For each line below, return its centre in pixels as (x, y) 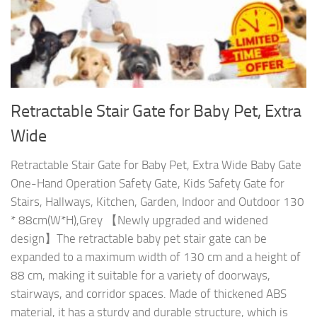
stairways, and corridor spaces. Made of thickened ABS (149, 294)
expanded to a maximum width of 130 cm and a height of (156, 257)
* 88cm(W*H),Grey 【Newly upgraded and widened (139, 220)
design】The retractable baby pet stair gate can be (139, 239)
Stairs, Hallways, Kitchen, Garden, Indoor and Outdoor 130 (157, 202)
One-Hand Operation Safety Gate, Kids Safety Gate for (148, 184)
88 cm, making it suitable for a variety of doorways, (140, 276)
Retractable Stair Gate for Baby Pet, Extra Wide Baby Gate (156, 165)
